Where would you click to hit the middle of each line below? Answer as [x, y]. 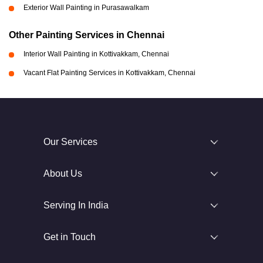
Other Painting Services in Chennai [87, 35]
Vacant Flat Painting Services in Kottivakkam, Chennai [109, 73]
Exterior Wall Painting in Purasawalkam [86, 7]
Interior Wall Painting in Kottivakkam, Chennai [96, 54]
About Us [63, 173]
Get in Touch [70, 237]
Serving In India [76, 205]
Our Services [70, 141]
